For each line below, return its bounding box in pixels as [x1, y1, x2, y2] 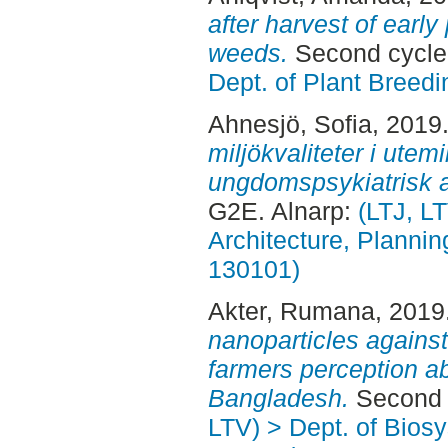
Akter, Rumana [207, 296, 375, 325]
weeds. [207, 39, 288, 68]
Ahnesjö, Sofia [207, 110, 372, 139]
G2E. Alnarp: [207, 197, 358, 226]
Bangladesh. [207, 383, 349, 412]
